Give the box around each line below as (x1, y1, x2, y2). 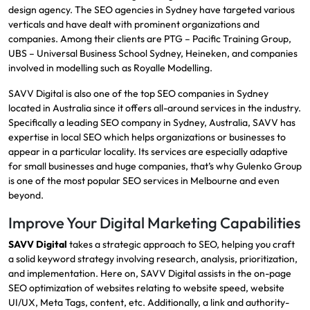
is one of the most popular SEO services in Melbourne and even (8, 174, 280, 187)
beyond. (8, 188, 44, 201)
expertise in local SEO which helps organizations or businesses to (8, 130, 286, 143)
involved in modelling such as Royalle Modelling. (8, 61, 212, 74)
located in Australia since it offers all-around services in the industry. (8, 101, 301, 114)
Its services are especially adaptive (138, 145, 288, 158)
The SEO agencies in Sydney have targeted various (75, 3, 295, 16)
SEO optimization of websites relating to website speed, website (8, 281, 284, 294)
